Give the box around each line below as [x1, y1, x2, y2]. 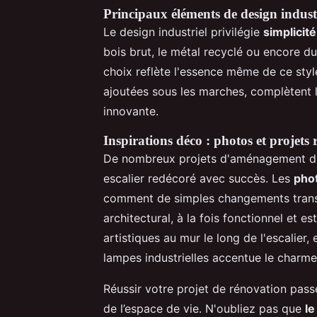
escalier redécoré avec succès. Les [103, 171, 294, 185]
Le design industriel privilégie [103, 24, 263, 39]
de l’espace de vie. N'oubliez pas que [103, 301, 305, 316]
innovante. [103, 103, 158, 118]
